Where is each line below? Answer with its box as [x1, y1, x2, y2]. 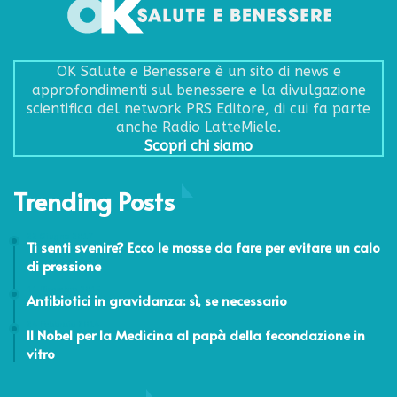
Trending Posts [13, 183, 175, 218]
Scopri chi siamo [144, 136, 253, 154]
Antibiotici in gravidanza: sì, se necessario [27, 290, 287, 309]
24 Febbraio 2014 [27, 318, 99, 330]
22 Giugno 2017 [27, 230, 93, 242]
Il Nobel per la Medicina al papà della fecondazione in [27, 324, 365, 344]
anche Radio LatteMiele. [116, 118, 281, 136]
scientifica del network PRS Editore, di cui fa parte [27, 99, 370, 117]
